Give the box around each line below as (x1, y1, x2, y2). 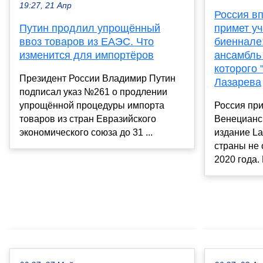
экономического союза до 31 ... (19, 127, 153, 137)
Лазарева (214, 76, 261, 88)
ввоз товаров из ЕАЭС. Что (19, 35, 154, 48)
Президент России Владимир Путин (19, 73, 176, 83)
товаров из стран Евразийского (19, 113, 156, 124)
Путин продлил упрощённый (19, 22, 160, 34)
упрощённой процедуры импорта (19, 100, 164, 110)
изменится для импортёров (19, 49, 154, 61)
